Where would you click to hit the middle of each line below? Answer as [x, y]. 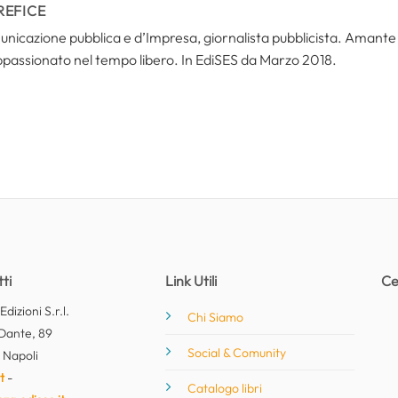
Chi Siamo [216, 317]
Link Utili [191, 280]
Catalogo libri [225, 388]
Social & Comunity [237, 352]
